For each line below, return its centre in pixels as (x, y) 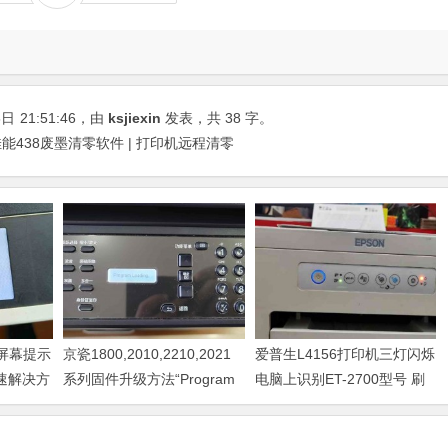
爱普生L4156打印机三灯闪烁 (344, 353)
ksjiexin (134, 117)
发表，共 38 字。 (217, 117)
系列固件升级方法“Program (149, 378)
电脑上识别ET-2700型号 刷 (339, 378)
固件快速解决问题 (310, 403)
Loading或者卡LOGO (130, 403)
